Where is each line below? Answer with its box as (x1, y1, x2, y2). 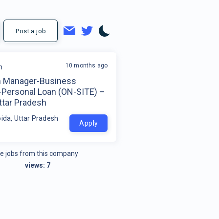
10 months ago (65, 62, 108, 69)
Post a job (16, 27, 46, 35)
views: (25, 161, 47, 169)
